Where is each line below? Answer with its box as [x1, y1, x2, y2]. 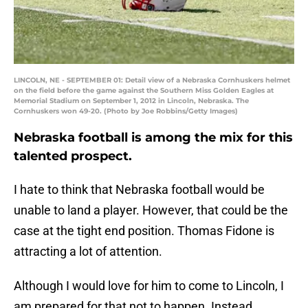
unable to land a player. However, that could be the [14, 203, 288, 218]
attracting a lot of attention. [14, 244, 162, 259]
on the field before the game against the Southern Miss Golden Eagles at [14, 86, 274, 96]
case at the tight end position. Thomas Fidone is [14, 223, 274, 239]
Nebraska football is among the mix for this [14, 130, 293, 146]
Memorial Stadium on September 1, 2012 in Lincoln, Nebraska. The [14, 96, 249, 106]
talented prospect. [14, 148, 132, 164]
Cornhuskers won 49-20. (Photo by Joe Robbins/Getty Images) [14, 107, 238, 116]
